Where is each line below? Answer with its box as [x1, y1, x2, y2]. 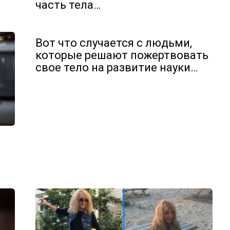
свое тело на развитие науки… [35, 61, 198, 74]
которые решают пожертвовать [35, 48, 208, 62]
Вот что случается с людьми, [35, 36, 192, 49]
